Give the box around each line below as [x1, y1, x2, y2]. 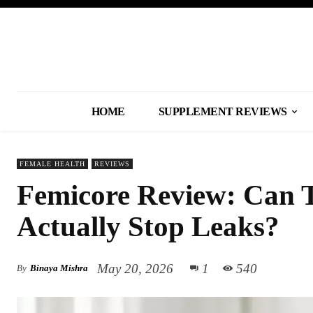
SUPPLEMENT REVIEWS [158, 105, 287, 117]
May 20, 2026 [97, 261, 173, 276]
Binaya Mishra [30, 262, 88, 273]
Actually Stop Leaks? [17, 210, 279, 242]
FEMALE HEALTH [20, 160, 85, 168]
